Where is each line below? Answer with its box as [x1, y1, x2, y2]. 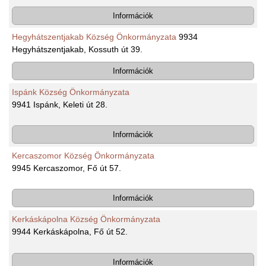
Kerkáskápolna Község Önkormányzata [12, 214, 160, 224]
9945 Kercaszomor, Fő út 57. [12, 163, 121, 173]
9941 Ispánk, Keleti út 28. [12, 99, 107, 109]
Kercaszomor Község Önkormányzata [12, 150, 154, 160]
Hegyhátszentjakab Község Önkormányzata [12, 31, 176, 42]
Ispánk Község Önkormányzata [12, 87, 129, 97]
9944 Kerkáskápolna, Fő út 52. [12, 227, 128, 237]
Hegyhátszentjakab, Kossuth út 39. [12, 44, 142, 54]
